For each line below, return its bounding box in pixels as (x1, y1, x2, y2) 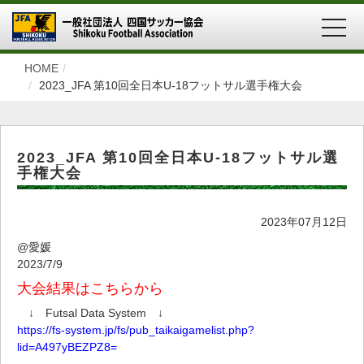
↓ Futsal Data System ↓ (17, 305, 163, 319)
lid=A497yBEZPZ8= (17, 340, 117, 353)
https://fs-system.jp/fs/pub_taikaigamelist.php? (17, 323, 254, 336)
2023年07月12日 (261, 214, 347, 228)
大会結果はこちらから (17, 279, 163, 297)
